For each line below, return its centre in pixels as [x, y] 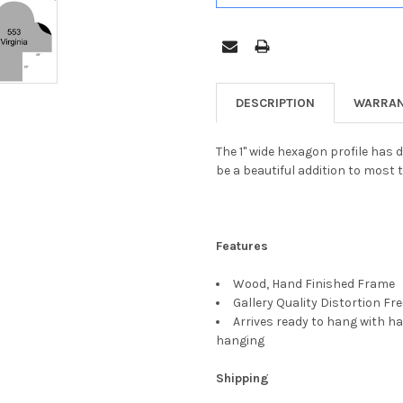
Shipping [242, 378]
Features [242, 246]
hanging [240, 340]
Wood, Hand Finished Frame [315, 283]
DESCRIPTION [275, 103]
